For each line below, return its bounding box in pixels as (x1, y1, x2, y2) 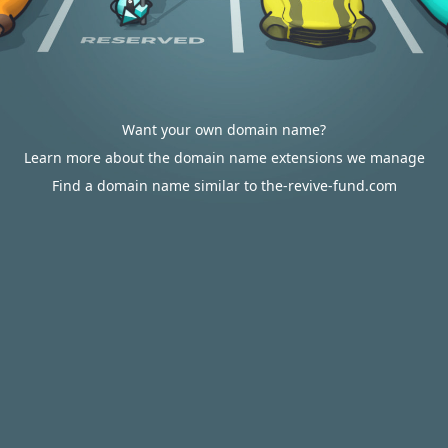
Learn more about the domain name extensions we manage (23, 148, 425, 167)
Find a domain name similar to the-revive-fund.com (51, 176, 397, 195)
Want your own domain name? (122, 120, 326, 139)
